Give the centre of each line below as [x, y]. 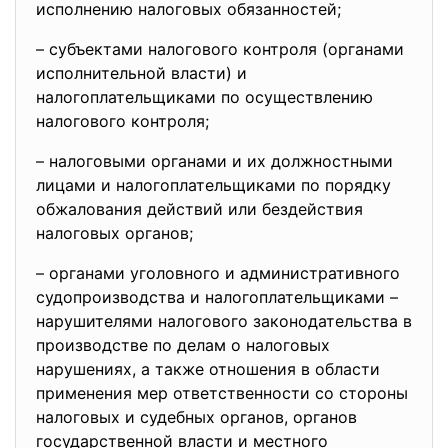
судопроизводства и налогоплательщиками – [217, 297]
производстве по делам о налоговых [183, 345]
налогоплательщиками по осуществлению [204, 97]
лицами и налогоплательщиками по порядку [213, 185]
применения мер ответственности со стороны [222, 393]
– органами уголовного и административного [218, 273]
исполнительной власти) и [141, 73]
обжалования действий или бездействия [199, 209]
